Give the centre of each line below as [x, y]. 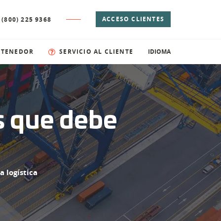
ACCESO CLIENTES [133, 19]
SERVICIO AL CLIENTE [96, 51]
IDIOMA [159, 51]
